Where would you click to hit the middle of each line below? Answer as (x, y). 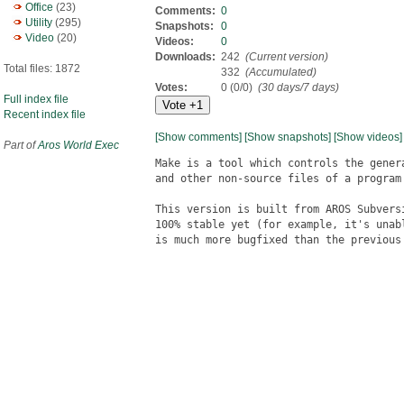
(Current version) (285, 57)
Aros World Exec (78, 145)
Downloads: (187, 57)
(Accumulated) (280, 72)
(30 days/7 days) (298, 87)
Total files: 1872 (42, 69)
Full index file (36, 99)
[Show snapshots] (288, 137)
